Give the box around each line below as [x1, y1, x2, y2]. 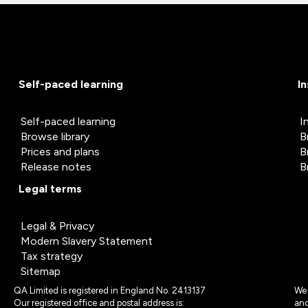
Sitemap [21, 265, 60, 278]
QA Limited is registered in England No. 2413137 [14, 285, 206, 296]
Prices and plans [21, 145, 100, 158]
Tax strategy [21, 250, 82, 263]
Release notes [21, 160, 91, 173]
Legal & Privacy [21, 219, 94, 232]
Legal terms [19, 182, 82, 195]
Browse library [21, 130, 89, 143]
